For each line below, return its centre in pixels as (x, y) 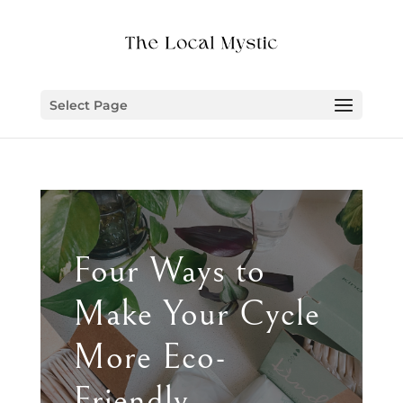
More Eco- (149, 357)
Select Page (88, 105)
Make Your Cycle (196, 313)
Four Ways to (169, 270)
